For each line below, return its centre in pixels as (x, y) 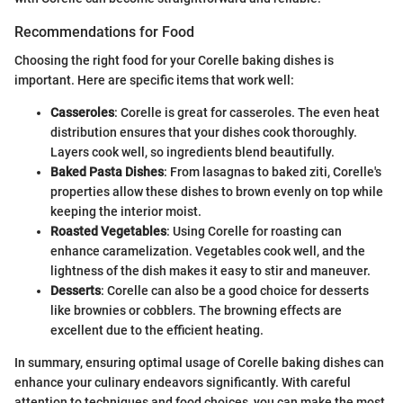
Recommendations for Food (104, 31)
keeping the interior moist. (126, 211)
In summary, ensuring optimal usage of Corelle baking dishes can (199, 362)
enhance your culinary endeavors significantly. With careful (183, 382)
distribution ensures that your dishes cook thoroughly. (204, 132)
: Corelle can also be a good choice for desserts (235, 290)
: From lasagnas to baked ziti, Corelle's (273, 171)
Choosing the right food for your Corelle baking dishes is (174, 60)
